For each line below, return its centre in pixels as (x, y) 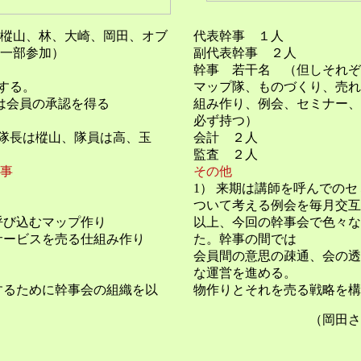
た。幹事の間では (245, 239)
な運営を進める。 (245, 272)
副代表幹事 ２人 (245, 52)
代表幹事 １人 (239, 35)
